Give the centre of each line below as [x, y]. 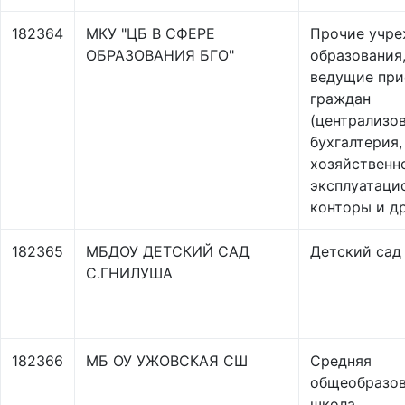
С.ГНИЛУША [129, 273]
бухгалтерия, [356, 142]
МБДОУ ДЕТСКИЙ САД [168, 251]
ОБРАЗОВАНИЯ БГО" [160, 55]
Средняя [341, 361]
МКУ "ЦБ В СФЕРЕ [151, 33]
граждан [340, 99]
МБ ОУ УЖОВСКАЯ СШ [167, 361]
